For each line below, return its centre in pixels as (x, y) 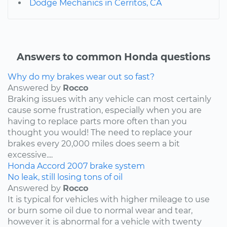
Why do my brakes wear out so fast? (81, 77)
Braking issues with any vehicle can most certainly (109, 99)
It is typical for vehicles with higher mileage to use (109, 200)
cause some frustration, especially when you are (105, 110)
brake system (117, 166)
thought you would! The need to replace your (100, 133)
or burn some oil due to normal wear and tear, (100, 211)
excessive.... (30, 155)
